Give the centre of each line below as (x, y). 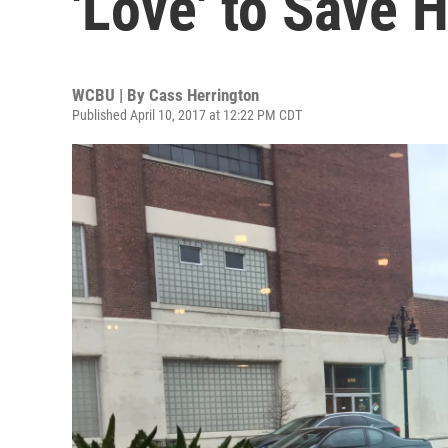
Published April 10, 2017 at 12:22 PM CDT (187, 115)
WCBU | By (110, 95)
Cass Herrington (204, 95)
